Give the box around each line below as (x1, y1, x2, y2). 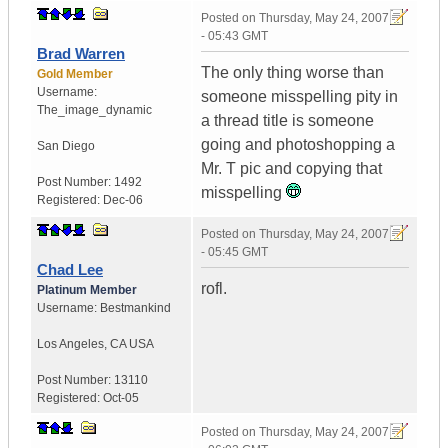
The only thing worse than (201, 64, 384, 82)
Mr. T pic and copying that (201, 160, 382, 178)
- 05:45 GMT (201, 245, 268, 260)
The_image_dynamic (37, 103, 152, 118)
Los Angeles (37, 337, 104, 352)
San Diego (37, 139, 95, 154)
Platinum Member (37, 283, 137, 298)
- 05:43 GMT (201, 29, 268, 44)
